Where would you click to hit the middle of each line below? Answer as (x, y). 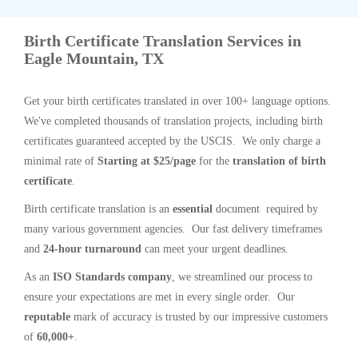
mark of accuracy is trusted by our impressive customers (199, 317)
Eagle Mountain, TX (94, 58)
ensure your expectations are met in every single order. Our (159, 297)
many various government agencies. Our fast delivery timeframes (173, 229)
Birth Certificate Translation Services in (163, 41)
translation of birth (279, 161)
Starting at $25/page (147, 161)
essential (193, 209)
